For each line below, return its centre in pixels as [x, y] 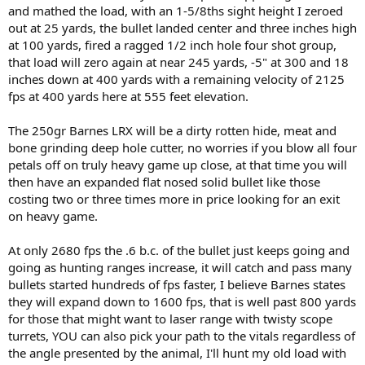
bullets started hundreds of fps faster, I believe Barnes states [177, 285]
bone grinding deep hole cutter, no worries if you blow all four [182, 148]
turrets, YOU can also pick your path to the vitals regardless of [182, 336]
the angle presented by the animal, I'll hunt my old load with [177, 353]
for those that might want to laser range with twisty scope [170, 319]
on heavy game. [53, 216]
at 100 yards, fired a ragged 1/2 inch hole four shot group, [172, 45]
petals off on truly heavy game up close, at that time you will [178, 165]
